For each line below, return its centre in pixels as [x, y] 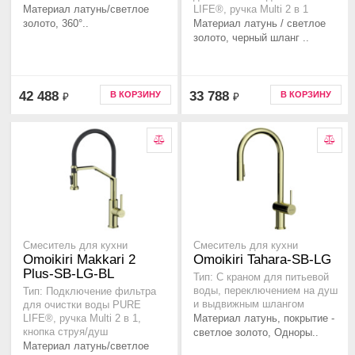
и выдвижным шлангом [249, 305]
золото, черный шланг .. [251, 38]
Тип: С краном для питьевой [261, 278]
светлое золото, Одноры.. [256, 333]
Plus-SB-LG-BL [69, 274]
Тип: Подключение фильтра [90, 292]
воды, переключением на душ [265, 291]
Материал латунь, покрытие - [264, 319]
